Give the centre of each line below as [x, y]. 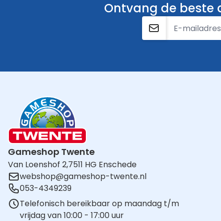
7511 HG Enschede [102, 165]
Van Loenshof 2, [38, 165]
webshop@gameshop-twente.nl [83, 177]
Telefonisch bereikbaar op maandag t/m [99, 204]
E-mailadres [165, 21]
